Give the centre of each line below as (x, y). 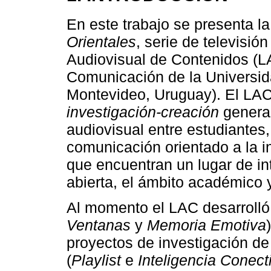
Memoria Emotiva (207, 225)
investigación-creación (143, 112)
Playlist (96, 260)
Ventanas (99, 225)
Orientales (101, 41)
